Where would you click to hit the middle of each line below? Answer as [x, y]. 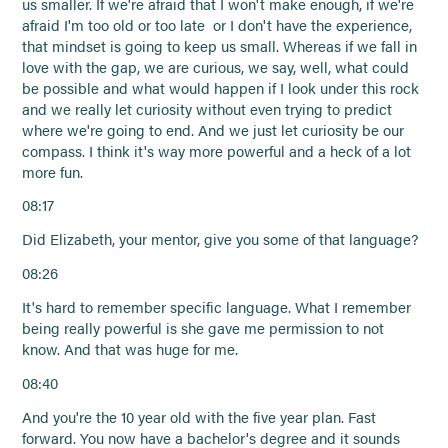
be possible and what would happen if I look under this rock [221, 87]
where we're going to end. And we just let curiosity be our [213, 129]
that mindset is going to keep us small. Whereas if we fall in [220, 45]
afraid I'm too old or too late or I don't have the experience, [217, 24]
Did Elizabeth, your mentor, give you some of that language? [220, 239]
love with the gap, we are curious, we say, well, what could [216, 66]
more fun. [53, 171]
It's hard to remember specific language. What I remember [217, 306]
